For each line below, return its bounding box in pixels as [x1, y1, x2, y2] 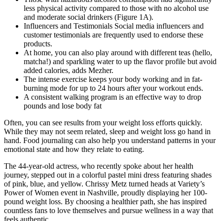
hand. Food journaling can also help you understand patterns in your [4, 136, 216, 145]
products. [24, 39, 52, 48]
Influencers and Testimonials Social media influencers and [24, 22, 204, 31]
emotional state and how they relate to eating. [4, 145, 144, 154]
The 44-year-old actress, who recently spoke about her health [4, 162, 193, 171]
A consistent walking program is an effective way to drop [24, 93, 201, 102]
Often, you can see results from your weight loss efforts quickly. [4, 118, 202, 127]
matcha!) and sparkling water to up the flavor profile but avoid [24, 57, 217, 66]
